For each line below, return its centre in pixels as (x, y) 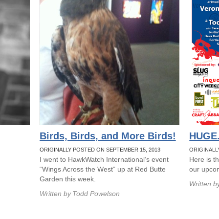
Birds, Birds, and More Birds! (108, 136)
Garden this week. (67, 179)
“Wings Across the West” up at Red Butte (102, 169)
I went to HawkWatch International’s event (104, 159)
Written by (55, 194)
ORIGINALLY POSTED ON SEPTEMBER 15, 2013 (100, 150)
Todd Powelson (96, 194)
